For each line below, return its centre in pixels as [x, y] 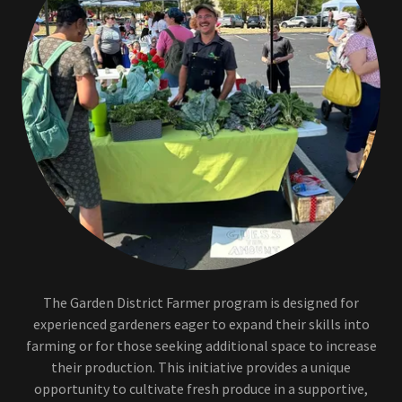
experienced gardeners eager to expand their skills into [201, 324]
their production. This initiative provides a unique [201, 367]
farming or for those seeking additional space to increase [201, 345]
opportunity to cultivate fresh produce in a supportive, [201, 389]
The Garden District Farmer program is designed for [201, 302]
